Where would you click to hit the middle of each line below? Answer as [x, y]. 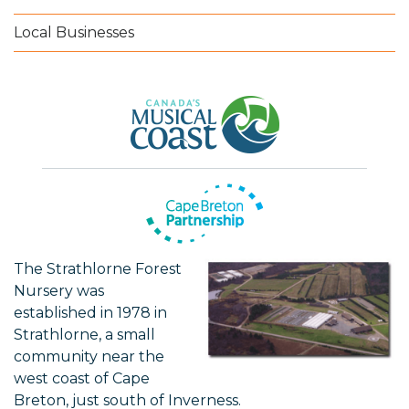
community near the [89, 357]
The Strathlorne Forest [98, 269]
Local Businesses [74, 33]
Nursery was [59, 291]
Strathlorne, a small [84, 335]
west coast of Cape [82, 379]
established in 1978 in [90, 313]
